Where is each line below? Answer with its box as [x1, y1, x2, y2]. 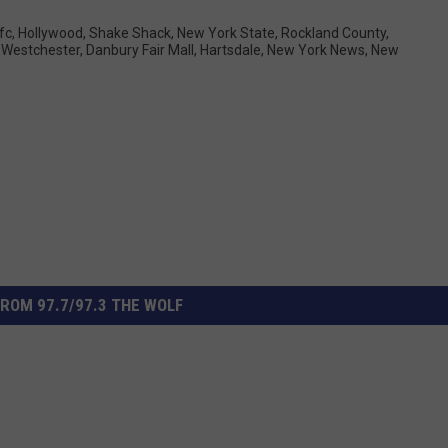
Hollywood [18, 24, 83, 41]
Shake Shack [89, 24, 171, 41]
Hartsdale [200, 41, 261, 58]
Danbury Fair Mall [86, 41, 194, 58]
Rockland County [281, 24, 386, 41]
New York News [267, 41, 365, 58]
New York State [177, 24, 275, 41]
